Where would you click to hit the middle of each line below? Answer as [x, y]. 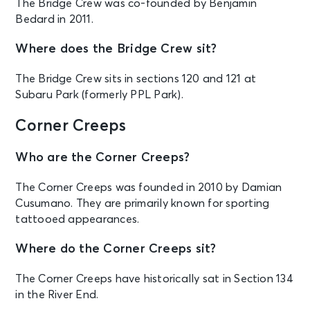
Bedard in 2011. [54, 19]
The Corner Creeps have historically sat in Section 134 [154, 279]
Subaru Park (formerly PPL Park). [99, 94]
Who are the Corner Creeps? [103, 157]
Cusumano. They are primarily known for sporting [143, 203]
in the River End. [57, 294]
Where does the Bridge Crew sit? [116, 49]
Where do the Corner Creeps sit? [116, 249]
